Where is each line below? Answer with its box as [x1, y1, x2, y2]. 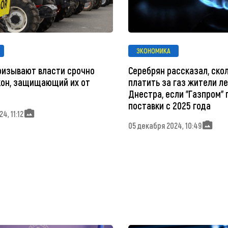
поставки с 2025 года [128, 100, 211, 112]
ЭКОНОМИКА [136, 46, 170, 55]
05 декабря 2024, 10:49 [128, 120, 202, 130]
